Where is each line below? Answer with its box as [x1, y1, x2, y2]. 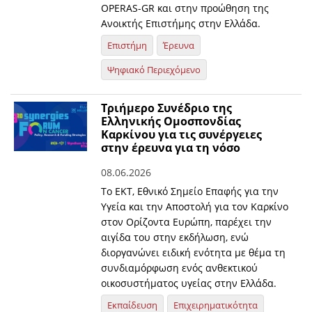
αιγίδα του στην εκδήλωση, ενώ [101, 231, 249, 244]
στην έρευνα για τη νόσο [101, 140, 241, 156]
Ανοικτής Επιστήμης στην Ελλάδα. [101, 17, 261, 31]
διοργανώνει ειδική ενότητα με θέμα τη [101, 246, 286, 260]
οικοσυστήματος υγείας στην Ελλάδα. [101, 276, 277, 290]
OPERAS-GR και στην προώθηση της [101, 1, 270, 15]
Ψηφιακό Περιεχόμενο [107, 63, 201, 77]
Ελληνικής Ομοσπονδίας [101, 114, 242, 130]
